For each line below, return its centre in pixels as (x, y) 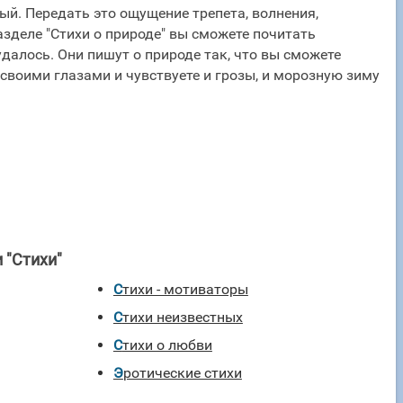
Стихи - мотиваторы (185, 289)
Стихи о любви (167, 345)
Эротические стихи (182, 373)
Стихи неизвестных (182, 317)
